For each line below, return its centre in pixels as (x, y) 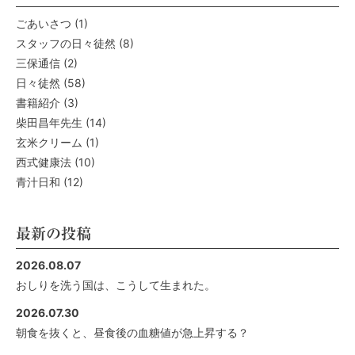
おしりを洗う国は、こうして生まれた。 (116, 285)
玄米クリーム (49, 143)
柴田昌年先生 (49, 123)
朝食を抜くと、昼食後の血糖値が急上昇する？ (132, 333)
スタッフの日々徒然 (66, 44)
